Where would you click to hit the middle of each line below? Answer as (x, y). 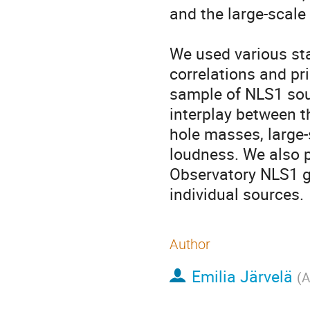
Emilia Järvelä (242, 276)
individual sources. (237, 194)
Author (190, 244)
